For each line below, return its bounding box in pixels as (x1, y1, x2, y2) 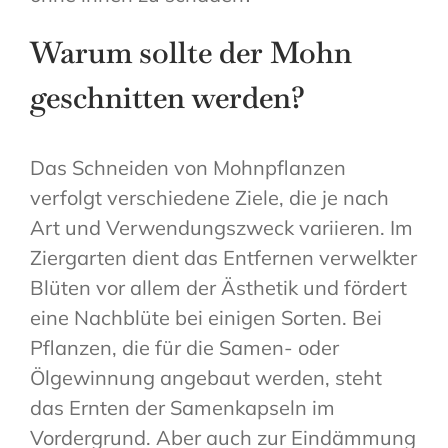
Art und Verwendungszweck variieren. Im (30, 215, 413, 241)
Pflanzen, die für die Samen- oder (30, 335, 339, 361)
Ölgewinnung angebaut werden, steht (30, 365, 382, 391)
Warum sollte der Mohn (30, 33, 352, 73)
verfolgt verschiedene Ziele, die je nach (30, 185, 389, 211)
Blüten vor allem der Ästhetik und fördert (30, 275, 407, 301)
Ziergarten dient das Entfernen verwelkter (30, 245, 417, 271)
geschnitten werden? (30, 78, 305, 118)
